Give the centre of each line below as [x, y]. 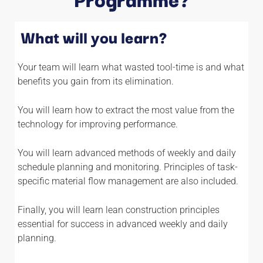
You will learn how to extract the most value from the [126, 110]
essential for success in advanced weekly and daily [123, 224]
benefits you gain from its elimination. [96, 81]
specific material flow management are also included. [128, 181]
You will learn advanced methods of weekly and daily [127, 153]
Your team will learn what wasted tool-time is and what [131, 67]
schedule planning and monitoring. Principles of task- [128, 167]
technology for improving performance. [98, 124]
